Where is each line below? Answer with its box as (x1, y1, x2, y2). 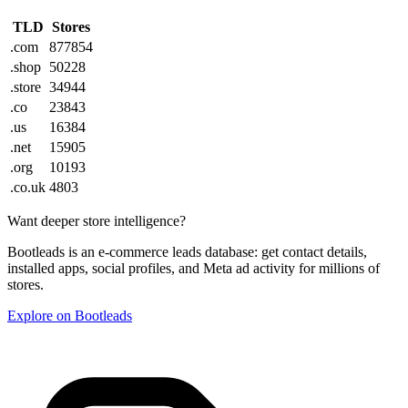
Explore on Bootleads (7, 308, 132, 324)
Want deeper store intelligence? (7, 213, 186, 229)
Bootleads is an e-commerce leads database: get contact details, (7, 244, 367, 260)
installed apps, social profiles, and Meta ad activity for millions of (7, 260, 380, 277)
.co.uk (10, 179, 46, 196)
